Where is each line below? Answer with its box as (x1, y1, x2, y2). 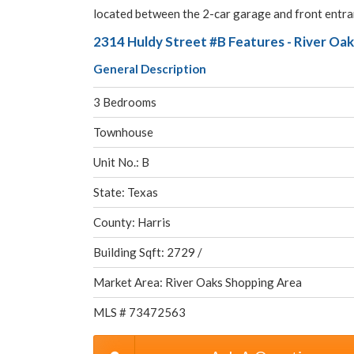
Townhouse (93, 125, 153, 139)
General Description (93, 62, 206, 76)
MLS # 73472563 (93, 305, 186, 319)
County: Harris (93, 215, 171, 229)
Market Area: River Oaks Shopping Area (93, 275, 302, 289)
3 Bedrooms (93, 95, 156, 109)
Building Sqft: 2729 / (93, 245, 202, 259)
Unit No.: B (93, 155, 149, 169)
